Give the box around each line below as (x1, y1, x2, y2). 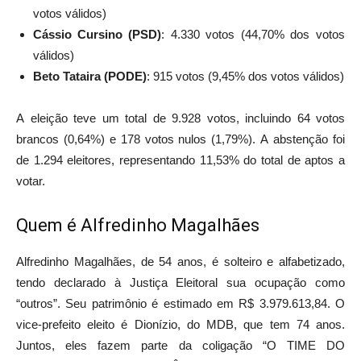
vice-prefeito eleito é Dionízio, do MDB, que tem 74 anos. (16, 317, 345, 332)
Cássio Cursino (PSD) (33, 27, 161, 42)
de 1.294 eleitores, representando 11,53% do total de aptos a (16, 153, 345, 168)
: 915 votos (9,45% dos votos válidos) (147, 69, 344, 84)
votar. (16, 174, 45, 189)
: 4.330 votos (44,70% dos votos (161, 27, 345, 42)
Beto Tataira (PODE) (33, 69, 147, 84)
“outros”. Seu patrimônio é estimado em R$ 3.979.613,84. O (16, 297, 345, 311)
